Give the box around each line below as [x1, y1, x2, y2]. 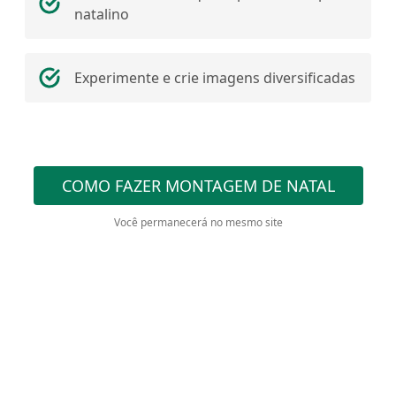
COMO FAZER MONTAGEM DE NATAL [61, 175, 335, 196]
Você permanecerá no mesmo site [113, 215, 283, 230]
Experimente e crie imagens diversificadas [74, 68, 355, 88]
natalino [74, 4, 129, 24]
